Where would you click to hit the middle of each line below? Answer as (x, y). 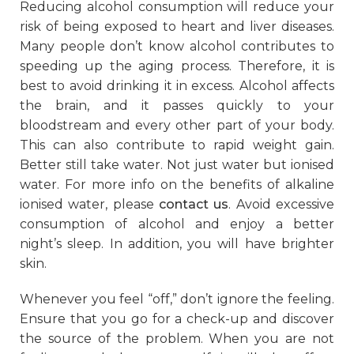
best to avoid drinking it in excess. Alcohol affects (177, 85)
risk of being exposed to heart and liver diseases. (177, 26)
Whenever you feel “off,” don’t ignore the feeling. (177, 299)
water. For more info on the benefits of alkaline (177, 184)
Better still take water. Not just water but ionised (177, 164)
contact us (194, 204)
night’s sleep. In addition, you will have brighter (177, 243)
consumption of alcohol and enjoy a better (177, 224)
